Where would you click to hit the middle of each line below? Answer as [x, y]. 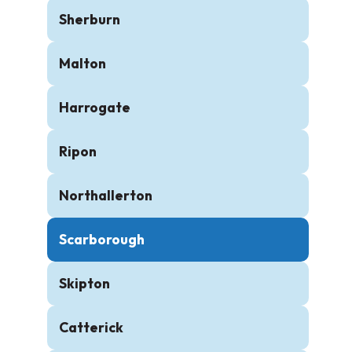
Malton [82, 63]
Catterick [91, 327]
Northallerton [106, 195]
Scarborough [102, 239]
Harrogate [95, 107]
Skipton [84, 283]
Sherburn [90, 19]
